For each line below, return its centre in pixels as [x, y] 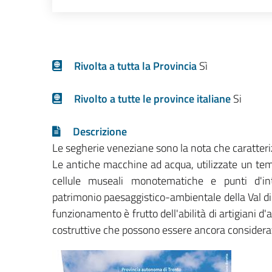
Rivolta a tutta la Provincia [137, 66]
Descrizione [100, 131]
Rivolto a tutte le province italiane [154, 99]
